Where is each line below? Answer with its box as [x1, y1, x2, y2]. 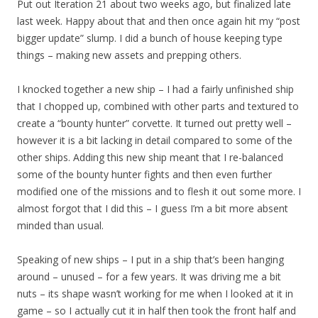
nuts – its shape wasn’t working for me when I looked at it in [17, 287, 293, 301]
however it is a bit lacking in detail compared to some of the [17, 133, 292, 148]
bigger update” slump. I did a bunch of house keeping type [17, 31, 283, 45]
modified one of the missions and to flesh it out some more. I [17, 185, 301, 199]
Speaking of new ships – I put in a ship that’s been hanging [17, 253, 284, 267]
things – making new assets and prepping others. [17, 48, 241, 62]
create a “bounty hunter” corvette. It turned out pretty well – [17, 116, 292, 131]
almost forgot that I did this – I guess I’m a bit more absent [17, 202, 288, 216]
